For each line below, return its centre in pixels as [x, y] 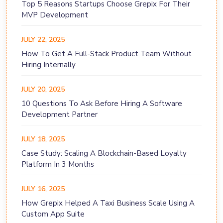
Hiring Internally [49, 65]
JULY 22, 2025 [43, 40]
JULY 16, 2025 [43, 189]
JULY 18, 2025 [43, 139]
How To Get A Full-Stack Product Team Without [107, 54]
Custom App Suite [53, 214]
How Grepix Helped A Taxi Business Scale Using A [108, 203]
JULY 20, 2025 [43, 90]
